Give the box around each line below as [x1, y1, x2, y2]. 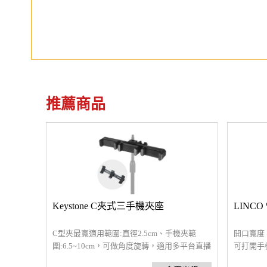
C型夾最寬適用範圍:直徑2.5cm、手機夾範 [52, 229, 196, 238]
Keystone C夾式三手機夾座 [52, 201, 164, 211]
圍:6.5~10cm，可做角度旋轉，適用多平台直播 [52, 241, 211, 250]
